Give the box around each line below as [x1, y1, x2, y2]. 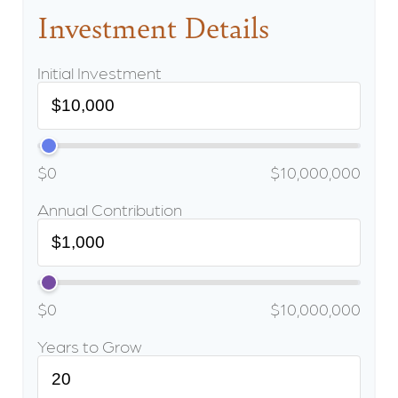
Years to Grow [37, 336, 141, 355]
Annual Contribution [37, 199, 182, 219]
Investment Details [37, 6, 269, 47]
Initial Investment [37, 62, 162, 82]
